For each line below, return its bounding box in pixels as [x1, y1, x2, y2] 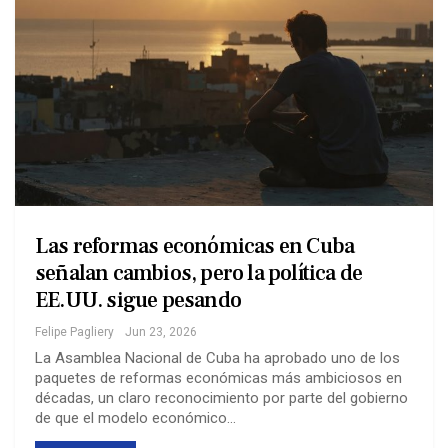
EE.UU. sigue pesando [35, 285, 241, 314]
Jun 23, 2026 [125, 324, 197, 339]
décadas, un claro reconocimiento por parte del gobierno [35, 388, 408, 407]
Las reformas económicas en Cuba [35, 231, 355, 260]
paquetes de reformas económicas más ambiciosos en [35, 368, 402, 387]
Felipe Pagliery [35, 324, 114, 339]
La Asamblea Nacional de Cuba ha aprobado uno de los [35, 348, 400, 367]
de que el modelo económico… [35, 408, 236, 427]
